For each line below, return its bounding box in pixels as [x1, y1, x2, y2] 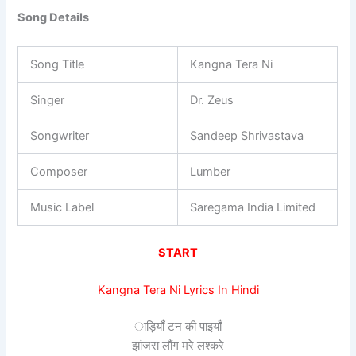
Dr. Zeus [190, 92, 234, 107]
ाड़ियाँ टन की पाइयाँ [134, 319, 222, 334]
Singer [30, 92, 65, 107]
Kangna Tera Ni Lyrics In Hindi [97, 283, 259, 298]
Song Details [17, 10, 90, 25]
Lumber [190, 164, 231, 179]
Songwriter [30, 128, 90, 143]
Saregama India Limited [190, 199, 316, 215]
